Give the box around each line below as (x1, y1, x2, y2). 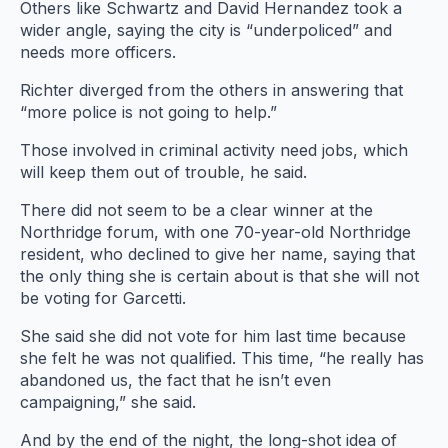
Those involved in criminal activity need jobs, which (20, 140, 408, 161)
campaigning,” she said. (20, 392, 196, 413)
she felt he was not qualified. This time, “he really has (20, 348, 424, 369)
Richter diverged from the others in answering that (20, 80, 403, 101)
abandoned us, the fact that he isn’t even (20, 370, 331, 391)
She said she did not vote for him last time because (20, 326, 406, 347)
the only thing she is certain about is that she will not (20, 266, 419, 287)
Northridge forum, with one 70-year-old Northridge (20, 222, 411, 243)
